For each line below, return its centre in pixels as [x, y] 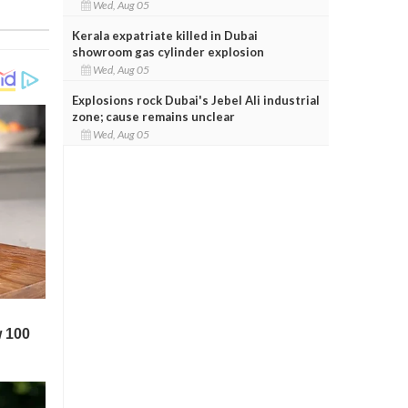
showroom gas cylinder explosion [168, 51]
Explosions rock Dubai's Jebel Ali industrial [195, 100]
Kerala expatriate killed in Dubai [164, 35]
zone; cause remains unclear [153, 116]
